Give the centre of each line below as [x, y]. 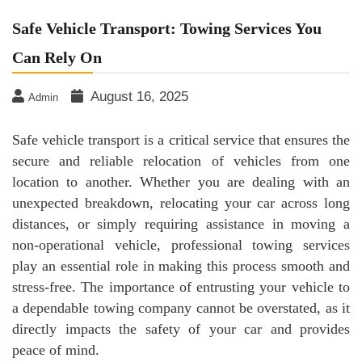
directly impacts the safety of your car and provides [181, 328]
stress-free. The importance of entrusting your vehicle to [181, 286]
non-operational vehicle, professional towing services [181, 244]
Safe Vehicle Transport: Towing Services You [167, 28]
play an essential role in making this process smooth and [181, 265]
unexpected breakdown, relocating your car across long [181, 202]
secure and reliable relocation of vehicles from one [181, 160]
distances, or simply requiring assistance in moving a [181, 223]
